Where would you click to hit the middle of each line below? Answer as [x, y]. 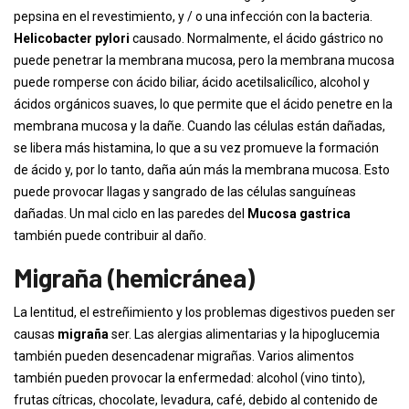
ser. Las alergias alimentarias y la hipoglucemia [244, 334]
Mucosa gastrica [299, 214]
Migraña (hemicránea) [134, 278]
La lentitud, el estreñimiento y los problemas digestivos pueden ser [204, 312]
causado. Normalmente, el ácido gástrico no [257, 38]
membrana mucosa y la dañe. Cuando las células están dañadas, [199, 126]
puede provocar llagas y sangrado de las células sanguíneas [185, 192]
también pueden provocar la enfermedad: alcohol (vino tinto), [189, 378]
